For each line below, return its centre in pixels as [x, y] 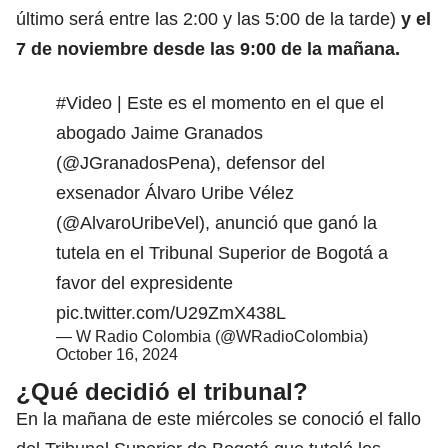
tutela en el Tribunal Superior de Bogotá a [222, 252]
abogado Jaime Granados [159, 132]
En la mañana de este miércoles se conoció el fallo [218, 418]
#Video [84, 102]
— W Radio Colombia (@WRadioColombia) [212, 336]
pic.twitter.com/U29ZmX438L [171, 312]
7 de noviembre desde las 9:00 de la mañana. [208, 48]
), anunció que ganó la [288, 222]
